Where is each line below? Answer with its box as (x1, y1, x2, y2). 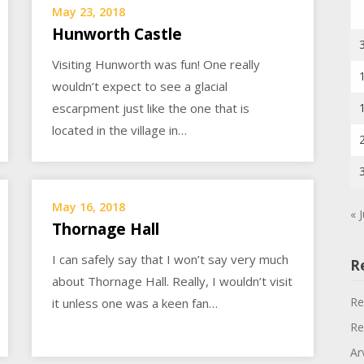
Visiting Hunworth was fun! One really (52, 55, 261, 72)
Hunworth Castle (52, 23, 183, 45)
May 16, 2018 (52, 199, 126, 215)
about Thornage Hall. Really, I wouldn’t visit (52, 273, 293, 290)
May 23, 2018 (52, 3, 126, 19)
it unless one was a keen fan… (52, 295, 219, 312)
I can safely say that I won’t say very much (52, 251, 289, 268)
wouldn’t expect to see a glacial (52, 77, 228, 94)
